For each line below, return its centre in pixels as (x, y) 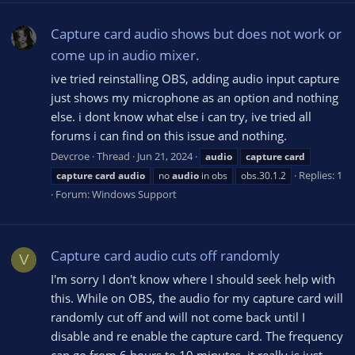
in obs (213, 175)
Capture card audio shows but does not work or (196, 34)
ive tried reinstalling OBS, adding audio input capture (195, 78)
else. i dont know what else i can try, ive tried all (181, 116)
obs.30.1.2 (263, 175)
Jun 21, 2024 (165, 156)
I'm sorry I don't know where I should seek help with (193, 279)
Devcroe (70, 156)
